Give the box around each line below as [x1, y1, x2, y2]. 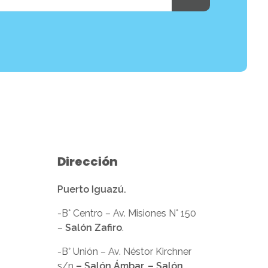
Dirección [56, 153, 117, 170]
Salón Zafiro [64, 222, 121, 234]
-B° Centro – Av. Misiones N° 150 [56, 208, 196, 220]
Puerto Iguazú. [56, 184, 126, 196]
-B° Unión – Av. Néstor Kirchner [56, 246, 191, 258]
